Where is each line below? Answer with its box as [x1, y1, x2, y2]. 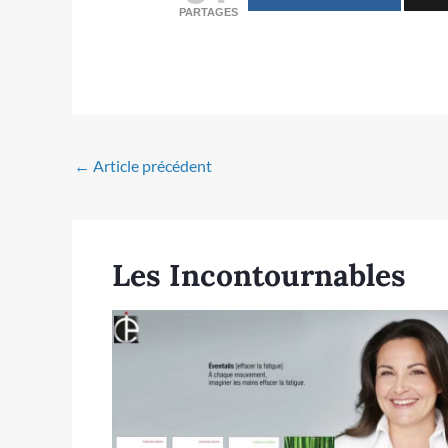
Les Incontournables [112, 256, 406, 295]
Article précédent [90, 155, 212, 175]
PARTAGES [178, 6, 238, 19]
